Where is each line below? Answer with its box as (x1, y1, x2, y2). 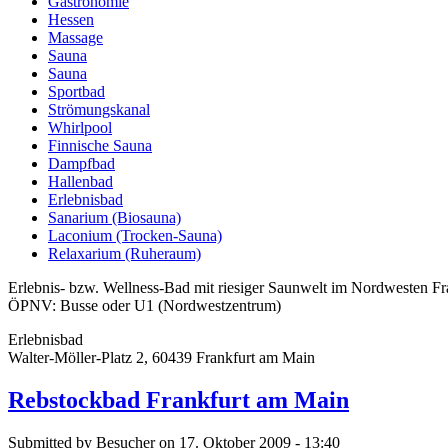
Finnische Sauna (48, 136, 152, 154)
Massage (48, 28, 103, 46)
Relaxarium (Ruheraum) (48, 244, 201, 262)
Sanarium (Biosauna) (48, 208, 181, 226)
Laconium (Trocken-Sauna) (48, 226, 222, 244)
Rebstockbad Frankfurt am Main (8, 386, 349, 413)
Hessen (48, 10, 94, 28)
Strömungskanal (48, 100, 150, 118)
